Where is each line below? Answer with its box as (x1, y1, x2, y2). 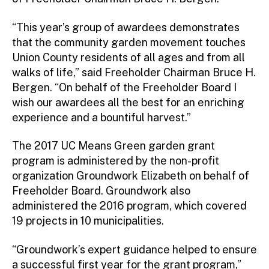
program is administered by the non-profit (12, 154, 219, 168)
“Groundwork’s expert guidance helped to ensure (12, 243, 257, 256)
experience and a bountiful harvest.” (12, 110, 191, 124)
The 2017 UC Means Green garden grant (12, 139, 215, 153)
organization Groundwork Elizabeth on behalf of (12, 169, 249, 183)
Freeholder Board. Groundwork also (12, 184, 190, 198)
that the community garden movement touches (12, 35, 246, 49)
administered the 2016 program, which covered (12, 199, 247, 213)
